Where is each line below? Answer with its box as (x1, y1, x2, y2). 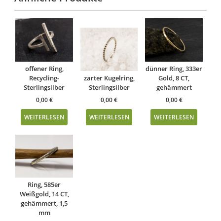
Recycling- (29, 73, 60, 82)
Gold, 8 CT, (158, 73, 190, 82)
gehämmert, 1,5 (21, 199, 68, 208)
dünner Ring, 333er (146, 64, 203, 73)
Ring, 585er (28, 180, 61, 189)
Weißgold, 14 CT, (19, 189, 69, 199)
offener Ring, (25, 64, 64, 73)
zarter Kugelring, (83, 73, 135, 82)
